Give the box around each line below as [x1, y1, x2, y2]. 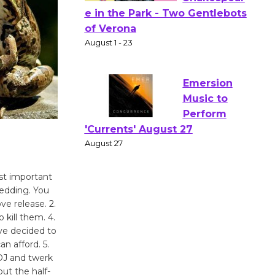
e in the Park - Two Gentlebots [84, 68, 247, 80]
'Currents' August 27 [84, 184, 193, 196]
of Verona [84, 83, 136, 95]
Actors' [182, 21, 220, 34]
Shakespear [182, 52, 245, 64]
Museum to [182, 254, 242, 266]
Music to [182, 153, 228, 165]
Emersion [182, 137, 233, 150]
